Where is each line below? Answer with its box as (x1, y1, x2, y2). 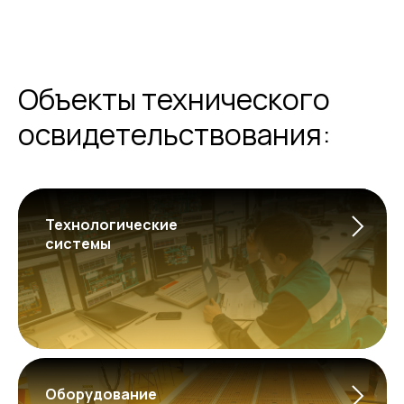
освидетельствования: (18, 114, 331, 154)
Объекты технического (18, 78, 330, 119)
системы (45, 233, 111, 253)
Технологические (45, 214, 178, 234)
